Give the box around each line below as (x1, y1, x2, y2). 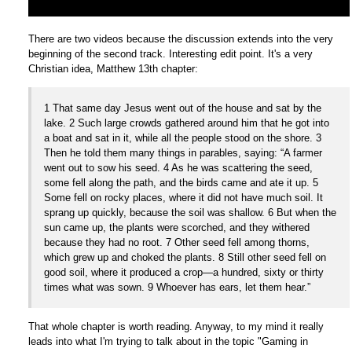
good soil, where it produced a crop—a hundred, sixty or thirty (43, 266, 324, 278)
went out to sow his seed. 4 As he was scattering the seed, (43, 161, 313, 174)
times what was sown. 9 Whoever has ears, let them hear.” (43, 280, 310, 293)
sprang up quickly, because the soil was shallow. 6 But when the (43, 206, 336, 218)
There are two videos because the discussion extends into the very (27, 32, 333, 45)
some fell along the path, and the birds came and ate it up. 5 (43, 176, 318, 189)
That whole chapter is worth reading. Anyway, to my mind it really (27, 320, 324, 332)
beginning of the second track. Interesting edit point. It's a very (27, 47, 313, 60)
